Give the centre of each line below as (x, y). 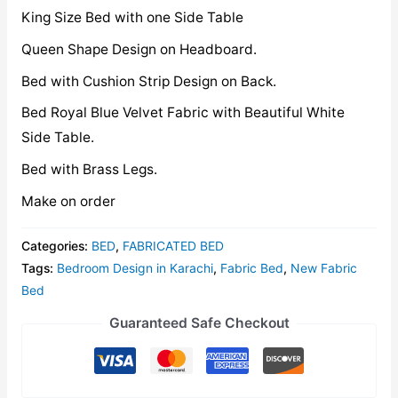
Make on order (68, 201)
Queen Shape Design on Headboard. (139, 49)
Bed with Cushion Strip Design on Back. (148, 81)
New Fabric (323, 268)
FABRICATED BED (173, 246)
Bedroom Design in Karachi (135, 268)
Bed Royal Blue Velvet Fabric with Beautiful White (183, 113)
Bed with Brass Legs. (89, 170)
